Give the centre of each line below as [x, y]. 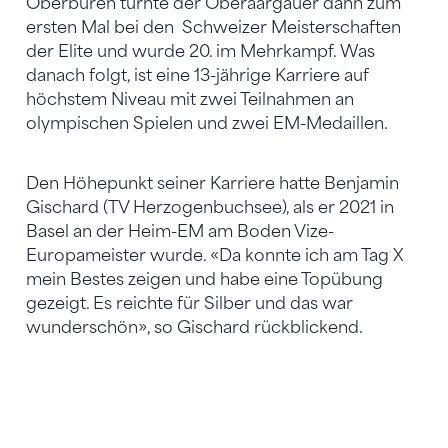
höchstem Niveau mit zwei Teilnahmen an [190, 99]
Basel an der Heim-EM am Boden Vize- [180, 231]
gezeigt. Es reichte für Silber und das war [189, 303]
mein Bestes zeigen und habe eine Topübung [204, 279]
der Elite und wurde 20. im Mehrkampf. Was [200, 51]
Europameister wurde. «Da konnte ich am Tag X [215, 255]
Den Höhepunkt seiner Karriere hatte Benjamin [212, 183]
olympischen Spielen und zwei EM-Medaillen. [207, 123]
